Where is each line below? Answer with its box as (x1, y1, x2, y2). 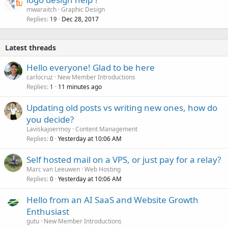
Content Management (75, 125, 137, 134)
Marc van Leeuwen (26, 165, 80, 174)
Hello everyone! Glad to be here (26, 62, 155, 74)
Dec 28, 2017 (62, 15, 99, 24)
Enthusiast (26, 206, 69, 218)
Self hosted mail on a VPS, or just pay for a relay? (26, 154, 221, 166)
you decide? (26, 113, 74, 126)
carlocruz (26, 73, 53, 82)
